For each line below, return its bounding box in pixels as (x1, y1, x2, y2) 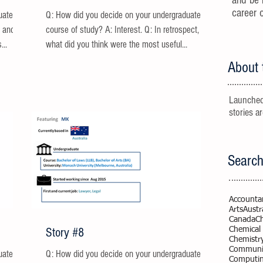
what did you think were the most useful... (46, 39, 187, 50)
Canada (229, 215, 255, 224)
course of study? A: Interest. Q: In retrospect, (46, 24, 105, 35)
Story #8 (46, 225, 84, 240)
